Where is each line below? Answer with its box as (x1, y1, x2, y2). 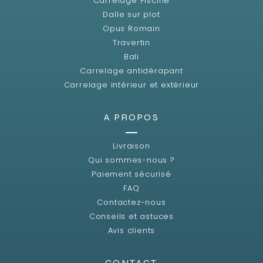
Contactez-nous (97, 197, 166, 207)
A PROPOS (103, 111, 160, 123)
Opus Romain (103, 23, 160, 33)
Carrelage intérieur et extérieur (63, 79, 200, 90)
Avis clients (107, 225, 156, 235)
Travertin (112, 37, 151, 48)
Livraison (113, 140, 150, 151)
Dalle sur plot (103, 9, 160, 19)
